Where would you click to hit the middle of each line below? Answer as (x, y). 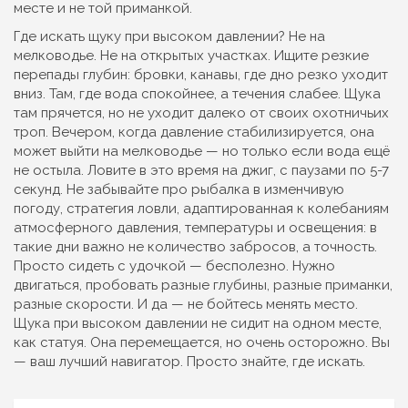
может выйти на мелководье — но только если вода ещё (202, 151)
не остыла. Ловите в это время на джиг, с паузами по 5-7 (201, 170)
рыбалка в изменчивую (268, 189)
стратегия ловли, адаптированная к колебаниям (228, 209)
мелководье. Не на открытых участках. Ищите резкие (191, 56)
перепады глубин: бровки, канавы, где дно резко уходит (201, 75)
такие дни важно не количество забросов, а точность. (195, 247)
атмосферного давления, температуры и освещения (189, 228)
